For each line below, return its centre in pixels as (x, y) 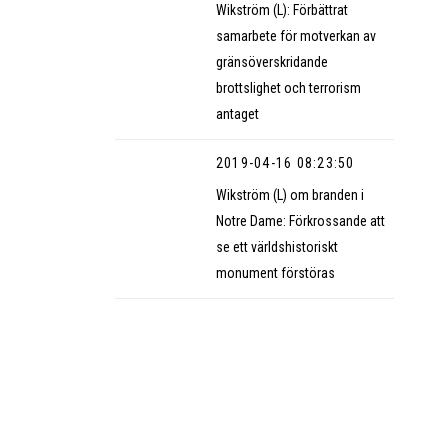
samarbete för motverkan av (295, 35)
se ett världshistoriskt (276, 246)
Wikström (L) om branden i (289, 194)
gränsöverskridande (271, 61)
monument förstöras (275, 272)
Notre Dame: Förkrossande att (300, 220)
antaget (237, 113)
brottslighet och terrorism (288, 87)
